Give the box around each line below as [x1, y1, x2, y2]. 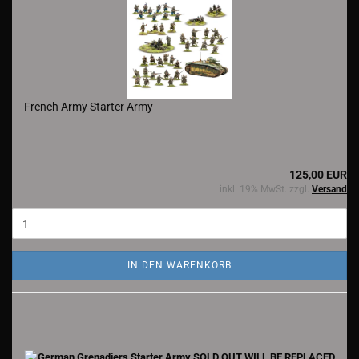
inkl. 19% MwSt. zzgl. [220, 184, 312, 195]
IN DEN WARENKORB [127, 260, 232, 271]
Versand [312, 184, 347, 195]
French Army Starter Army [24, 100, 153, 113]
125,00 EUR [289, 168, 347, 181]
